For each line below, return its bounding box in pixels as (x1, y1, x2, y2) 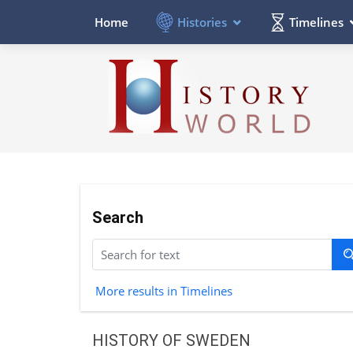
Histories (177, 13, 227, 30)
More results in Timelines (95, 282, 232, 299)
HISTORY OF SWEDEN (92, 330, 251, 350)
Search (92, 207, 143, 227)
